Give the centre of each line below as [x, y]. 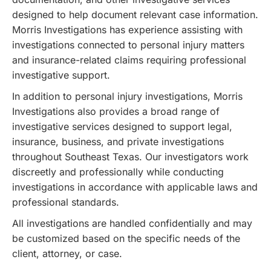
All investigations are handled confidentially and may [132, 223]
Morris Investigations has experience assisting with [127, 29]
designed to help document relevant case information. [135, 14]
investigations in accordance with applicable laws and [135, 187]
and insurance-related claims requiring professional [129, 60]
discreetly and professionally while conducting [118, 171]
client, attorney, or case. [67, 253]
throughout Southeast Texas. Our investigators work [130, 156]
